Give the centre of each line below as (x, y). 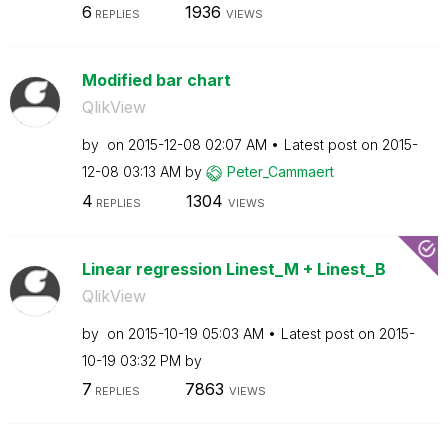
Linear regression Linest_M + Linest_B (233, 268)
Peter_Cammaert (280, 171)
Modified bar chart (156, 80)
